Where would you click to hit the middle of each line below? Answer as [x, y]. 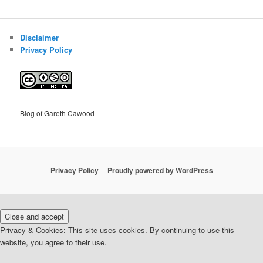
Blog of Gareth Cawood [58, 113]
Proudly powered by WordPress [160, 171]
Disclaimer [40, 37]
